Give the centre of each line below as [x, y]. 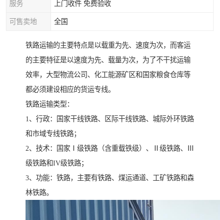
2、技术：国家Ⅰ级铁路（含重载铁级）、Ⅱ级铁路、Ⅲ [110, 149]
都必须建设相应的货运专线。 [70, 90]
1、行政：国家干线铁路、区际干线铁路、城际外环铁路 [110, 119]
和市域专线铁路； [53, 134]
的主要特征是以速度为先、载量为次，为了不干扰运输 [108, 60]
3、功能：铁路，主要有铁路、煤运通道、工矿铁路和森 [110, 178]
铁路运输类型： [50, 104]
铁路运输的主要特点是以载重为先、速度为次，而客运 [108, 45]
